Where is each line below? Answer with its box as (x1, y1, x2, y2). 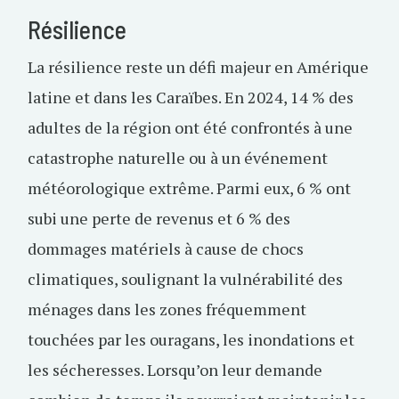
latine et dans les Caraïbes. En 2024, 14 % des (28, 86, 354, 108)
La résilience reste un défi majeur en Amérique (28, 56, 369, 77)
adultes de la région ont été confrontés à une (28, 117, 353, 138)
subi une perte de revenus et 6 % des (28, 208, 290, 229)
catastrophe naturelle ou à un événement (28, 147, 328, 168)
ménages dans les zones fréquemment (28, 298, 306, 320)
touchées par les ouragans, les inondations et (28, 329, 354, 350)
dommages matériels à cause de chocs (28, 238, 304, 259)
